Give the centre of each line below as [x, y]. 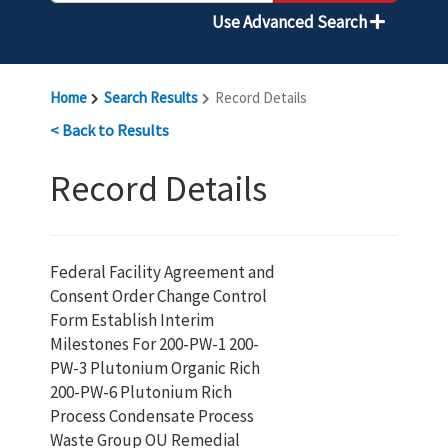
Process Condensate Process [152, 416]
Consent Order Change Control [158, 296]
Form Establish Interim [132, 320]
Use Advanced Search [291, 22]
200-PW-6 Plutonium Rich [141, 392]
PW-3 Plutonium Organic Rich [155, 368]
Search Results [151, 97]
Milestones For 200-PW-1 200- [154, 344]
